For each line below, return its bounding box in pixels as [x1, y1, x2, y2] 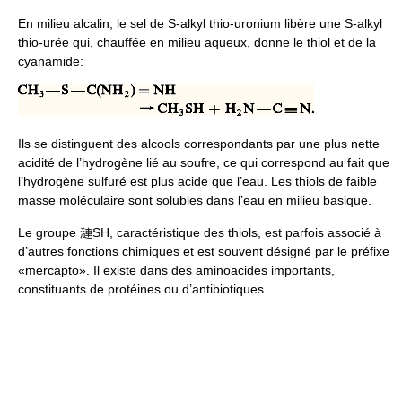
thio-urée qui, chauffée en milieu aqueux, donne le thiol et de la [18, 34, 376, 49]
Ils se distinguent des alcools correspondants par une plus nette [18, 135, 380, 151]
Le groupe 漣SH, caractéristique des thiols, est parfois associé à [18, 224, 381, 240]
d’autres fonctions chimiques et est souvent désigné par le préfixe [18, 243, 389, 258]
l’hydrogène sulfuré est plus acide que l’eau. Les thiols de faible [18, 173, 377, 188]
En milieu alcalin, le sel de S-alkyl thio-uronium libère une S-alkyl [18, 15, 382, 31]
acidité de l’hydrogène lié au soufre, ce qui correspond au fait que [18, 154, 389, 170]
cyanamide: [18, 53, 83, 68]
